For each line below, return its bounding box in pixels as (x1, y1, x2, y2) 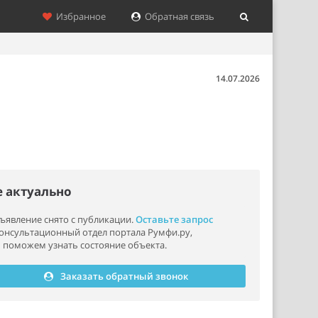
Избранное (52, 10, 106, 23)
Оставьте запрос (135, 213, 213, 226)
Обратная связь (141, 10, 214, 23)
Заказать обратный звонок (60, 270, 188, 283)
